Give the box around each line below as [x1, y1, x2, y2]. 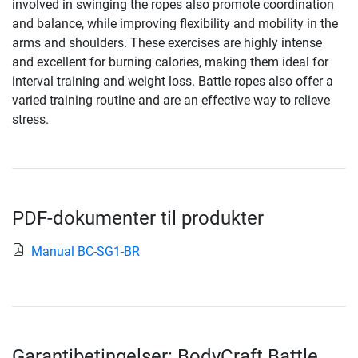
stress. [12, 112, 49, 128]
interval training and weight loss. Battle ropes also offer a [12, 74, 333, 89]
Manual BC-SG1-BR [31, 244, 140, 260]
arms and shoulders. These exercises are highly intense [12, 35, 322, 51]
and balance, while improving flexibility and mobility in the [12, 16, 338, 32]
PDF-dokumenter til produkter [12, 207, 264, 230]
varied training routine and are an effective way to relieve [12, 93, 330, 109]
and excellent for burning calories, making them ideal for [12, 54, 328, 70]
